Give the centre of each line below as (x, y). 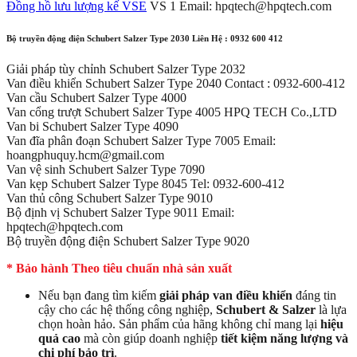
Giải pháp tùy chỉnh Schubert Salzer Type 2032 (126, 69)
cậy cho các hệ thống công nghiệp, (127, 310)
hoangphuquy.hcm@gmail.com (85, 155)
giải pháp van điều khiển (226, 296)
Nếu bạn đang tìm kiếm (99, 296)
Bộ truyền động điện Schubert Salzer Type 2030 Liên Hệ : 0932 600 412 (145, 38)
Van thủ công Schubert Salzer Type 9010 (110, 198)
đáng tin (314, 296)
